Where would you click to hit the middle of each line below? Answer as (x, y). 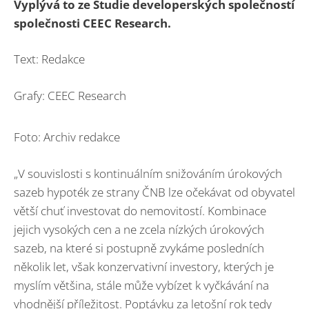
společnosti (48, 23)
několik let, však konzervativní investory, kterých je (144, 266)
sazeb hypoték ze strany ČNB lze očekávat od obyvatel (154, 192)
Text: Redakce (49, 59)
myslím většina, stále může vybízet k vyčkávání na (141, 285)
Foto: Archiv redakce (67, 137)
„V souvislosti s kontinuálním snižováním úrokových (148, 173)
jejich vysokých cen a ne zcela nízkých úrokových (139, 229)
